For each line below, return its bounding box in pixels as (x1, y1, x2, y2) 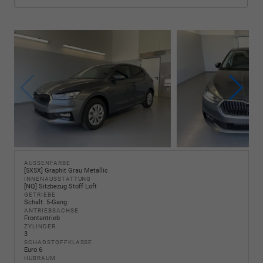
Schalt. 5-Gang (24, 198, 67, 207)
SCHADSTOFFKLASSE (24, 239, 93, 246)
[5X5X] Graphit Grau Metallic (24, 167, 108, 175)
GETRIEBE (24, 191, 56, 198)
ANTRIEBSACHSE (24, 207, 79, 214)
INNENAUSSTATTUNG (24, 176, 92, 183)
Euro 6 (24, 246, 42, 254)
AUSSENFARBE (24, 160, 66, 167)
